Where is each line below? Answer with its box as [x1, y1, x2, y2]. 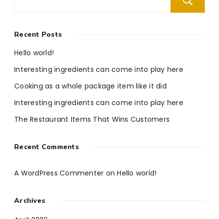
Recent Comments [14, 142, 79, 152]
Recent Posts [14, 30, 62, 40]
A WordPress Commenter [14, 168, 104, 178]
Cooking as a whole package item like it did [14, 81, 167, 91]
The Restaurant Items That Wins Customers [14, 114, 170, 125]
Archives [14, 196, 45, 206]
